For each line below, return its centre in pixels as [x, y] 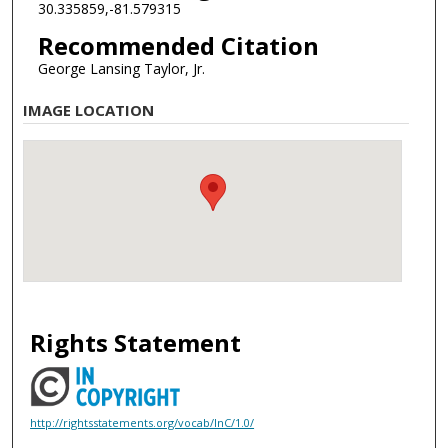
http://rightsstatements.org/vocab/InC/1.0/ [142, 422]
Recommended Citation [178, 45]
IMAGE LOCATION [89, 110]
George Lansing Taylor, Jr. [121, 68]
